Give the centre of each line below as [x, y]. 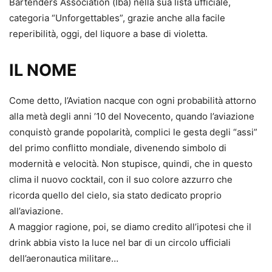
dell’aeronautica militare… [64, 259]
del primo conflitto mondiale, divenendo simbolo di [118, 148]
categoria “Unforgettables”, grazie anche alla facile [117, 18]
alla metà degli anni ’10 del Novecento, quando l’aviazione [132, 117]
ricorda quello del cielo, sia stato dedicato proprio [115, 195]
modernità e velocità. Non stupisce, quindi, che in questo [131, 164]
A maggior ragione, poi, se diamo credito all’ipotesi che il [130, 227]
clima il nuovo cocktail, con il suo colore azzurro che [121, 180]
